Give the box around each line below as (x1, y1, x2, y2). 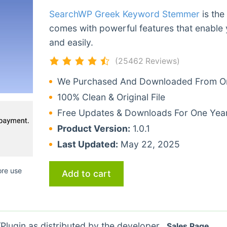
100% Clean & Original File (57, 91, 165, 102)
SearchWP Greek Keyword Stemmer (49, 8, 200, 19)
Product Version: (57, 123, 130, 134)
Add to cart (61, 168, 111, 179)
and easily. (49, 36, 93, 48)
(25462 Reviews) (115, 56, 180, 66)
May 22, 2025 (118, 138, 180, 149)
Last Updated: (57, 138, 118, 149)
